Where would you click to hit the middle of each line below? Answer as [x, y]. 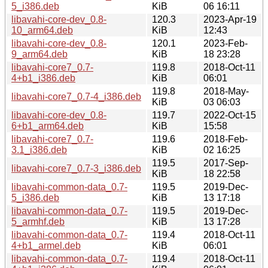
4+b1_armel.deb [46, 245]
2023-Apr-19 [230, 19]
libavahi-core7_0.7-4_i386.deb [76, 96]
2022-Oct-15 [230, 115]
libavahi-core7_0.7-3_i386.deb [76, 168]
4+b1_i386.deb [43, 78]
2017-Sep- [226, 163]
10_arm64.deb [42, 30]
